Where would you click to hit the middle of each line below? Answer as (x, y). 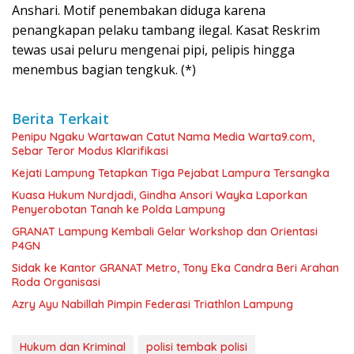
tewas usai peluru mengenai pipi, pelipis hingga (153, 49)
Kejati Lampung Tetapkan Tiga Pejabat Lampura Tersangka (171, 173)
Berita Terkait (60, 118)
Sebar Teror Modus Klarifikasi (90, 151)
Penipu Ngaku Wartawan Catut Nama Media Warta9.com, (163, 136)
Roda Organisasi (56, 282)
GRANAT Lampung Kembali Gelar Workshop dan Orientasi (165, 231)
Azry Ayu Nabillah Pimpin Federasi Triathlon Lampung (153, 304)
